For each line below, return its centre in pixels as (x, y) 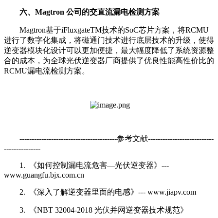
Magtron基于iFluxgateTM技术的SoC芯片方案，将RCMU (114, 30)
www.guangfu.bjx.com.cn (44, 175)
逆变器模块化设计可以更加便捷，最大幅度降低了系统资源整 (109, 50)
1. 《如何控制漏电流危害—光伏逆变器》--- (94, 165)
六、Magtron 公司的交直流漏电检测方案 (90, 12)
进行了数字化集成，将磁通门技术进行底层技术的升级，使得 (109, 40)
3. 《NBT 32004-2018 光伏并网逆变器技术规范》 (104, 210)
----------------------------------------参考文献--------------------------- (117, 138)
